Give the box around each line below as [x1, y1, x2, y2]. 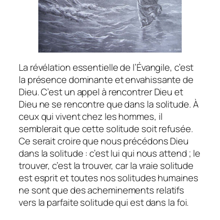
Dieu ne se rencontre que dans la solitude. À [19, 98, 199, 111]
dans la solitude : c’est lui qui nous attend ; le [19, 147, 201, 160]
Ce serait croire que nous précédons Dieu [19, 135, 189, 148]
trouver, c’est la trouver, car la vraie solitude [19, 159, 194, 172]
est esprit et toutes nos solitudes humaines [19, 171, 198, 185]
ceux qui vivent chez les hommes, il [19, 110, 163, 123]
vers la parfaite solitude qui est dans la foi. [19, 196, 189, 209]
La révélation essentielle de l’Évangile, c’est [19, 61, 194, 74]
